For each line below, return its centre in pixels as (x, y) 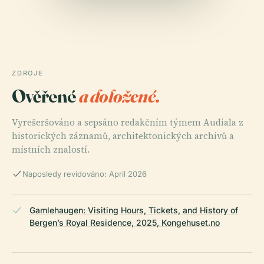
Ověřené (45, 96)
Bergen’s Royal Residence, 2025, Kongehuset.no (125, 223)
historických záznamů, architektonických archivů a (123, 136)
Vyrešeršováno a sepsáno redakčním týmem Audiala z (128, 123)
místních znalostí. (51, 150)
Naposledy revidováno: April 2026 (85, 174)
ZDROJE (28, 73)
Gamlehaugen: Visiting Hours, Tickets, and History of (134, 210)
